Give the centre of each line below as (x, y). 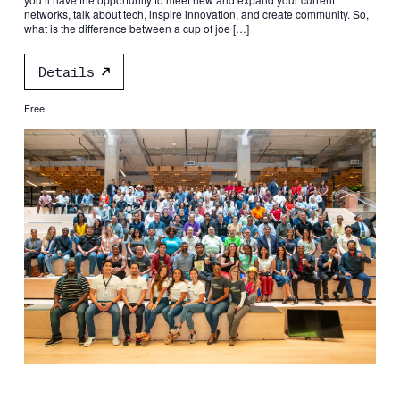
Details (66, 71)
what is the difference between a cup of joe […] (136, 28)
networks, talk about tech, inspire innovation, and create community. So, (196, 13)
